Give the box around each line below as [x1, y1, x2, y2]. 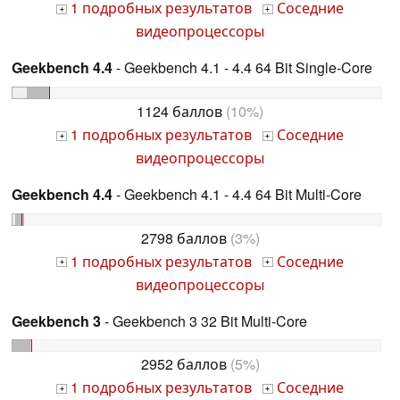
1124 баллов [137, 100, 222, 121]
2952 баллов [140, 354, 227, 375]
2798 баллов [140, 227, 227, 248]
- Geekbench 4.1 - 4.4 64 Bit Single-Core [112, 56, 372, 78]
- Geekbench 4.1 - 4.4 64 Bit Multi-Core [112, 183, 362, 204]
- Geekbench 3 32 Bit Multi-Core [101, 310, 307, 331]
